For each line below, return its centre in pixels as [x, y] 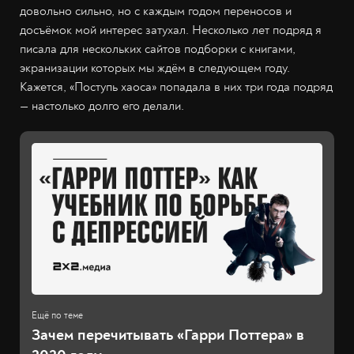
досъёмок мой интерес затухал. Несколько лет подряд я [171, 30]
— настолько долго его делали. [102, 106]
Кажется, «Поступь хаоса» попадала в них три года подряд [176, 87]
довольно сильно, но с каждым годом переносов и [156, 11]
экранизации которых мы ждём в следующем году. [155, 68]
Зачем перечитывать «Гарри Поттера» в [168, 335]
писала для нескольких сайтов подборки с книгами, [158, 49]
